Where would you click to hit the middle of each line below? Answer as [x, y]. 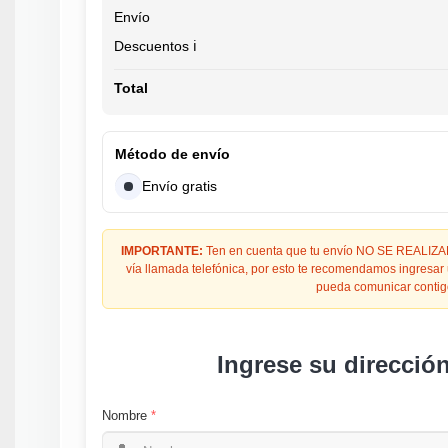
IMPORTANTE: [162, 251]
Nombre [125, 416]
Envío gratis [180, 186]
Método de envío [173, 154]
